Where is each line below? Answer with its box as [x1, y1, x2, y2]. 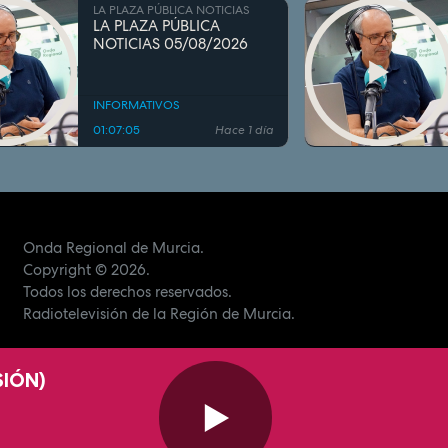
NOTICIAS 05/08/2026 [93, 34, 249, 55]
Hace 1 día [214, 122, 274, 139]
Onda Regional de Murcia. [22, 238, 204, 259]
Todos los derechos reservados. [22, 282, 232, 303]
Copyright [22, 260, 91, 281]
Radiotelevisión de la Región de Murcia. [22, 304, 295, 325]
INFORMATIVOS [93, 96, 181, 113]
